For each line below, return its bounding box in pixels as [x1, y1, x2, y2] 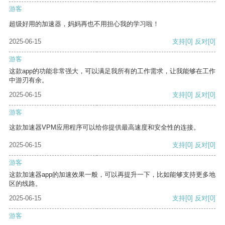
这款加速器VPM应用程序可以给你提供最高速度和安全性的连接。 [9, 124, 200, 132]
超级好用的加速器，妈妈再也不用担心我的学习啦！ [9, 20, 159, 28]
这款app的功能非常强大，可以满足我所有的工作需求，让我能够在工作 [9, 67, 215, 75]
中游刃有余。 [9, 76, 48, 84]
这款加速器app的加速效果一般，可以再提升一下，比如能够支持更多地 [9, 171, 215, 179]
